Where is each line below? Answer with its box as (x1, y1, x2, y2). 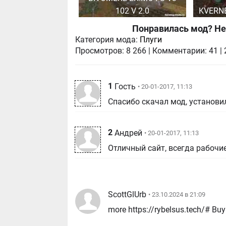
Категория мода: (75, 35, 138, 45)
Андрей (115, 128, 143, 138)
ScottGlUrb (108, 189, 147, 199)
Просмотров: (75, 46, 125, 56)
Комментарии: (152, 46, 207, 56)
